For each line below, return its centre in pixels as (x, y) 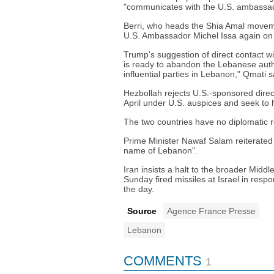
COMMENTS (163, 261)
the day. (139, 189)
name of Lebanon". (161, 150)
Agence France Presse (211, 211)
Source (142, 211)
